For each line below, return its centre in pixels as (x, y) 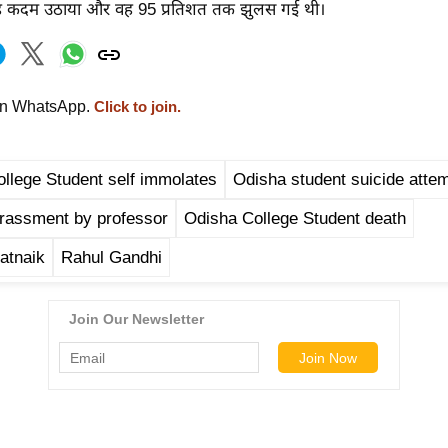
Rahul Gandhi (111, 258)
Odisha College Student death (295, 219)
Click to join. (135, 107)
